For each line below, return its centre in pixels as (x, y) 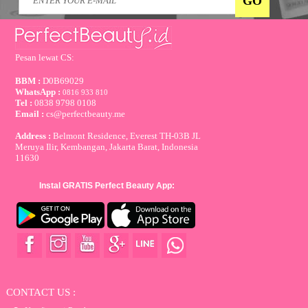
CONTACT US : (41, 293)
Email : (31, 114)
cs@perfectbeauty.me (86, 114)
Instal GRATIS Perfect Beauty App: (107, 186)
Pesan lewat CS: (45, 57)
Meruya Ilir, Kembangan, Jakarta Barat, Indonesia (107, 147)
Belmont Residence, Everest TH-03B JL (126, 136)
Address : (33, 136)
